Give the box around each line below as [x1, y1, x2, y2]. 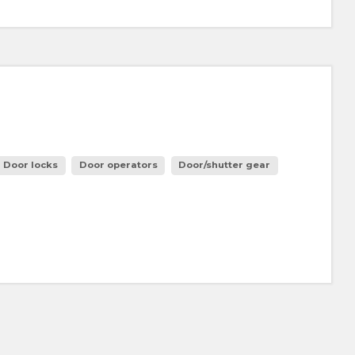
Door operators [78, 159, 158, 171]
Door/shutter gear [178, 159, 271, 171]
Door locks [3, 159, 59, 171]
